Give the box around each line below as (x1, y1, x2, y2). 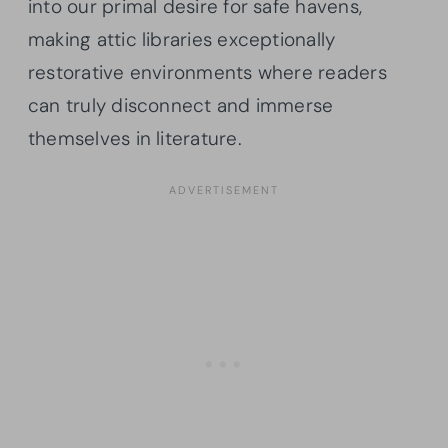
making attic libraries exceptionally (28, 26, 336, 52)
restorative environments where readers (28, 59, 387, 85)
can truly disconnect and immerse (28, 92, 334, 118)
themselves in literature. (28, 125, 242, 151)
